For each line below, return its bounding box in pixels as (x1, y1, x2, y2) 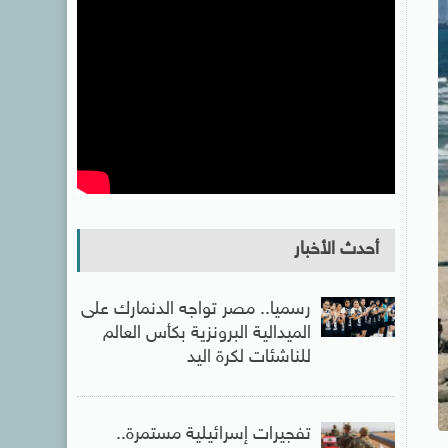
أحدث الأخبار (293, 239, 379, 261)
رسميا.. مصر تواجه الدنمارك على (80, 299, 311, 321)
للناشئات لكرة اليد (186, 347, 311, 369)
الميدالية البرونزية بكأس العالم (102, 323, 311, 345)
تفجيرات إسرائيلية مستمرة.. (115, 424, 311, 446)
